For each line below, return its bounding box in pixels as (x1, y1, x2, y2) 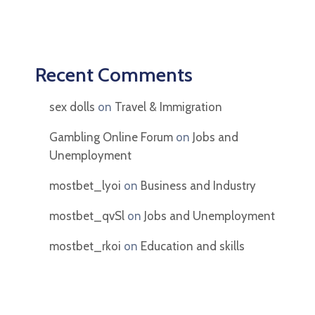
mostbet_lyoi (49, 178, 121, 193)
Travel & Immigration (115, 99, 222, 114)
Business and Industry (141, 178, 256, 193)
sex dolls (49, 99, 95, 114)
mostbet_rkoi (49, 238, 121, 253)
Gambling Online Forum (49, 129, 173, 144)
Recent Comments (35, 62, 193, 86)
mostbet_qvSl (49, 208, 124, 223)
